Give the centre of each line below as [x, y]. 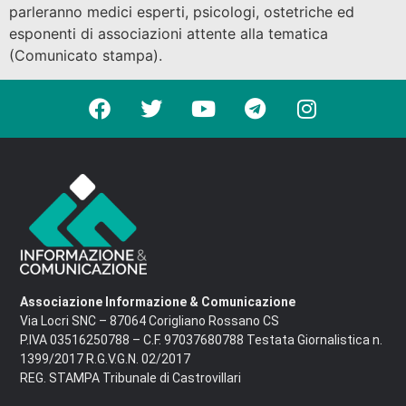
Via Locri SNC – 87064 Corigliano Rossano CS [150, 321]
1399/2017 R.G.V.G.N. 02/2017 [105, 359]
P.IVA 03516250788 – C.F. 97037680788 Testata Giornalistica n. [201, 340]
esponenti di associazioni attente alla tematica [169, 34]
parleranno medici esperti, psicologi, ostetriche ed [182, 12]
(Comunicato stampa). [86, 56]
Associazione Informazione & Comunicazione [158, 302]
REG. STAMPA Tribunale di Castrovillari [130, 378]
